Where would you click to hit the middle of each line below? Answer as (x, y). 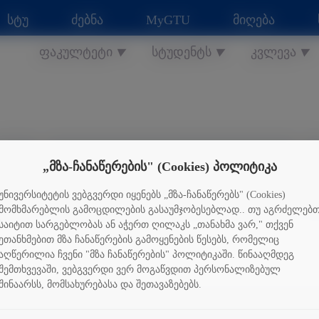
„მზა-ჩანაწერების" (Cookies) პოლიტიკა (159, 166)
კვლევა (274, 52)
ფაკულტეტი (76, 52)
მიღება (254, 20)
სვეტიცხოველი (171, 173)
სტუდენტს (182, 52)
